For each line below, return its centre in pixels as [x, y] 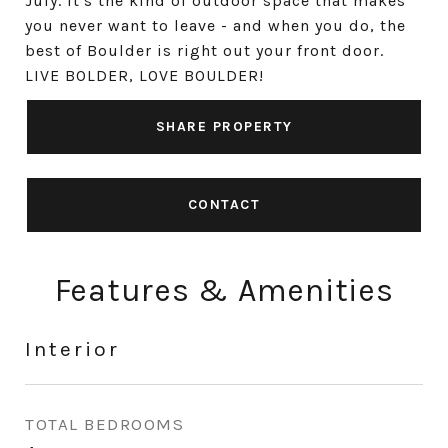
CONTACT [224, 204]
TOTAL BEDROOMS [104, 424]
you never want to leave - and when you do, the [215, 25]
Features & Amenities [224, 290]
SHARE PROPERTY [224, 126]
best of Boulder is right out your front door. [204, 50]
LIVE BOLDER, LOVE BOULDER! [144, 75]
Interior [72, 349]
